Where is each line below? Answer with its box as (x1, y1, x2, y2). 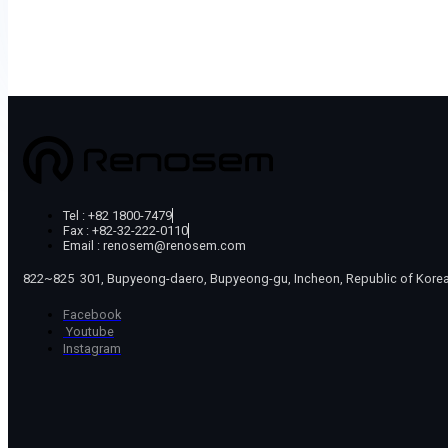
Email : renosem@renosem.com (63, 238, 246, 254)
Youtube (63, 324, 114, 340)
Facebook (63, 307, 121, 323)
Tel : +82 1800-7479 (63, 208, 172, 224)
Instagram (63, 341, 121, 357)
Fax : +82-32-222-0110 (63, 223, 188, 239)
